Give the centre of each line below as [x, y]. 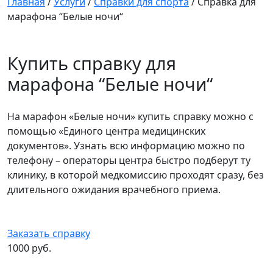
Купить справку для [92, 63]
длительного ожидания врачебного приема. [114, 190]
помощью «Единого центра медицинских [106, 131]
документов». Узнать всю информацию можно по [126, 146]
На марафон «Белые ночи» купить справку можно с [130, 117]
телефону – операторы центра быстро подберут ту [129, 161]
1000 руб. [29, 248]
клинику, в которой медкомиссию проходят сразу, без [136, 175]
